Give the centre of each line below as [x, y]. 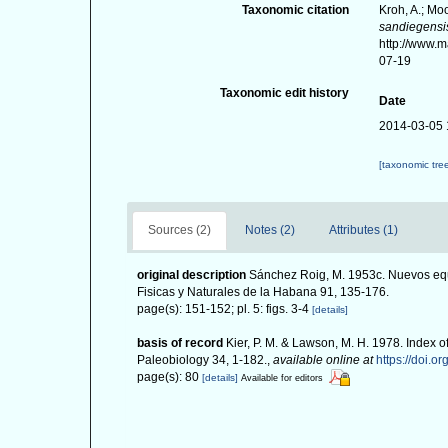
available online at [323, 360]
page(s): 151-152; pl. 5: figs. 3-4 [224, 309]
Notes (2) [270, 230]
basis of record [180, 343]
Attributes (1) [363, 230]
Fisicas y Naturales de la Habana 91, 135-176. [263, 292]
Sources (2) [179, 230]
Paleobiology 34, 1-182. [202, 360]
